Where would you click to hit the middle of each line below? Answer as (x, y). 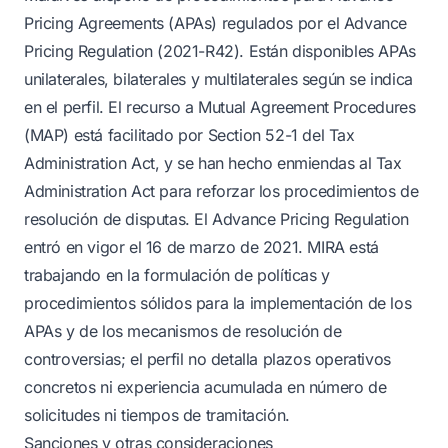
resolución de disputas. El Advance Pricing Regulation (216, 219)
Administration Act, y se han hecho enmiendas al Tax (213, 163)
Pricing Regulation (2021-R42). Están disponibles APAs (220, 51)
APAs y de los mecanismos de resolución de (183, 331)
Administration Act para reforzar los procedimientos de (221, 191)
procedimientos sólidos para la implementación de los (218, 303)
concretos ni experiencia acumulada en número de (205, 387)
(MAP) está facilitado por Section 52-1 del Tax (189, 135)
